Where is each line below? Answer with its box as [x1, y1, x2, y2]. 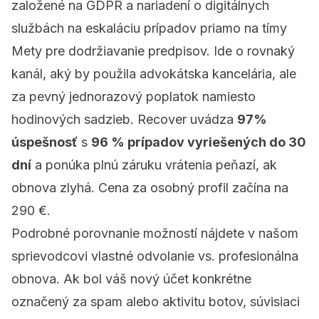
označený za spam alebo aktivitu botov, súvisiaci [11, 294, 300, 310]
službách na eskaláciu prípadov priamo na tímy [11, 21, 287, 36]
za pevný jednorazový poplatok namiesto [11, 89, 256, 105]
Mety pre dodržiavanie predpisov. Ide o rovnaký [11, 43, 295, 59]
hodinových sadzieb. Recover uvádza [11, 112, 237, 127]
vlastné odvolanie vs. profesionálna [91, 249, 298, 264]
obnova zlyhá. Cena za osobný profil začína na [11, 180, 288, 196]
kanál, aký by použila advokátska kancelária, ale [11, 66, 296, 82]
